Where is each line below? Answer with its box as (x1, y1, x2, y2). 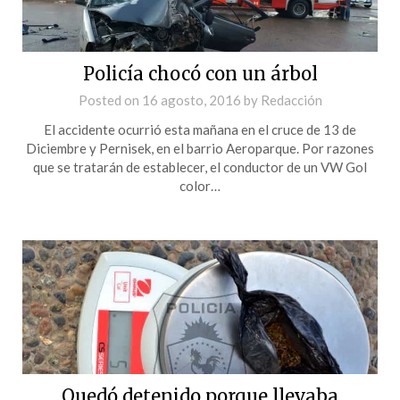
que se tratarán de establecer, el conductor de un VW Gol (33, 158, 367, 175)
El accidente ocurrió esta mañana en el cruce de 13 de (44, 121, 356, 137)
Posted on (78, 91, 142, 108)
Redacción (260, 91, 322, 108)
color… (179, 177, 221, 194)
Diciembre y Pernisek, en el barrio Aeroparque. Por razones (26, 139, 374, 156)
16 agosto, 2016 (141, 91, 241, 108)
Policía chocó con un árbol (82, 62, 318, 85)
